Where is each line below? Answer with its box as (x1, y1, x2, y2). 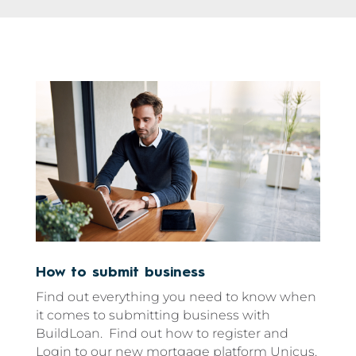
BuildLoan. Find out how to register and (35, 325, 288, 341)
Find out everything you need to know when (35, 288, 316, 304)
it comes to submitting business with (35, 307, 270, 323)
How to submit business (35, 265, 205, 280)
